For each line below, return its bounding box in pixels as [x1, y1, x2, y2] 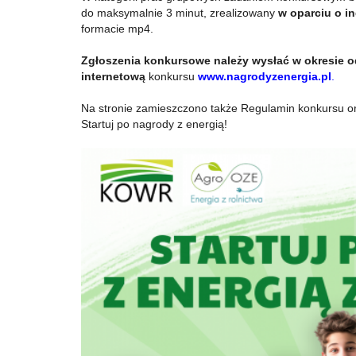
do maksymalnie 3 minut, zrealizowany [81, 6, 278, 19]
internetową [81, 70, 145, 83]
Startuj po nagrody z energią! [81, 118, 227, 130]
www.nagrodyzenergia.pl [198, 70, 331, 83]
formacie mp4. [81, 22, 153, 35]
